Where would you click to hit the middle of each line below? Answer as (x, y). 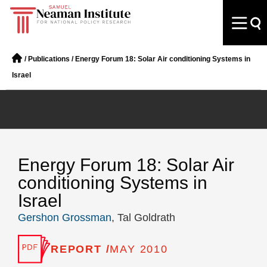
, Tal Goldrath (143, 218)
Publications (49, 59)
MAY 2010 (139, 249)
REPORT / (80, 249)
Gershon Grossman (65, 218)
